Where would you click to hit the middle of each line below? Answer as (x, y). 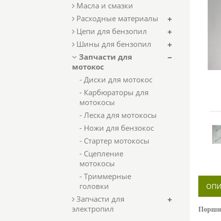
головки (94, 186)
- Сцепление (101, 153)
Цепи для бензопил (111, 31)
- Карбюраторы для (114, 92)
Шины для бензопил (113, 44)
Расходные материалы (116, 18)
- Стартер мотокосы (114, 141)
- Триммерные (105, 176)
